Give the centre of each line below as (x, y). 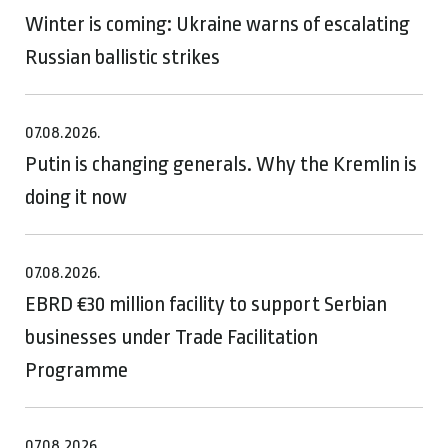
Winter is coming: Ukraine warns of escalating (217, 23)
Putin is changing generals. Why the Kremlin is (221, 163)
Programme (76, 369)
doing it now (78, 196)
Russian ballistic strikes (122, 56)
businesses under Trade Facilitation (171, 336)
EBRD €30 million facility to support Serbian (206, 303)
